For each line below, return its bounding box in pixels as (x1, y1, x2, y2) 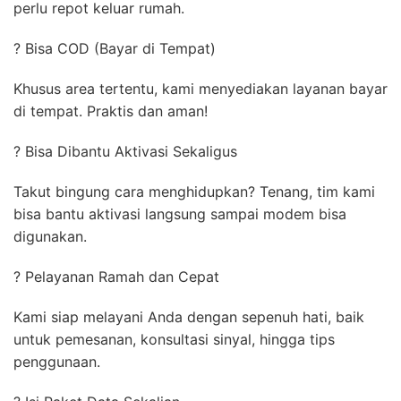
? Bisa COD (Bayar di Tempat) (13, 38, 225, 57)
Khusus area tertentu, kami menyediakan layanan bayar (13, 79, 388, 98)
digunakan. (13, 226, 87, 245)
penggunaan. (13, 352, 100, 371)
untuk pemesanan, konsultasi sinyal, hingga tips (13, 329, 335, 348)
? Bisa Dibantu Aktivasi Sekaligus (13, 141, 246, 160)
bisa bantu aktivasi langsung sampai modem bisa (13, 204, 346, 223)
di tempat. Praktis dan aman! (13, 101, 208, 120)
